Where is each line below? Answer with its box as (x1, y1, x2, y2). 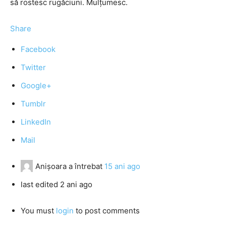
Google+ (21, 81, 51, 90)
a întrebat (67, 161, 104, 171)
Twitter (21, 63, 46, 72)
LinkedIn (21, 117, 51, 127)
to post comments (74, 206, 140, 215)
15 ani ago (104, 161, 140, 171)
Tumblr (21, 99, 46, 108)
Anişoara (35, 161, 67, 171)
